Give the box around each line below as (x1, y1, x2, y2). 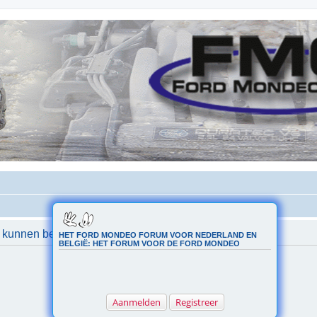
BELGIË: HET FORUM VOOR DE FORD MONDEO (59, 239, 240, 248)
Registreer (175, 296, 218, 309)
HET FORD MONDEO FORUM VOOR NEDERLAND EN (59, 231, 257, 240)
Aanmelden (112, 296, 161, 309)
